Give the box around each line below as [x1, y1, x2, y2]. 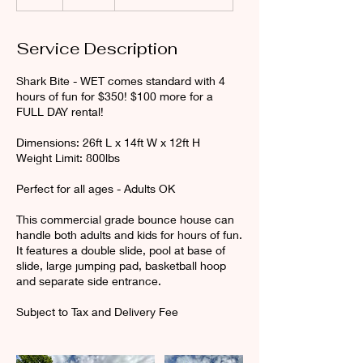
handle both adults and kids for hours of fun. [16, 228, 242, 241]
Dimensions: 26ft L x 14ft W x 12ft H [16, 135, 200, 149]
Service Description [16, 38, 177, 59]
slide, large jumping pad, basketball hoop [16, 258, 226, 272]
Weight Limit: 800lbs [16, 151, 120, 164]
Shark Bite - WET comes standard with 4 [16, 74, 225, 88]
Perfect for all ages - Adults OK [16, 181, 175, 195]
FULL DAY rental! [16, 105, 104, 118]
